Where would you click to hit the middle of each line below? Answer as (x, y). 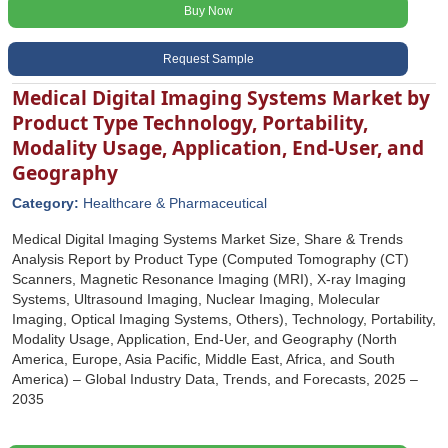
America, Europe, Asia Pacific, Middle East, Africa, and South (203, 359)
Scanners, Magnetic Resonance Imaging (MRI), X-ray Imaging (209, 279)
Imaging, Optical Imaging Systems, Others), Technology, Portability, (224, 319)
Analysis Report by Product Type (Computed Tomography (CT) (210, 259)
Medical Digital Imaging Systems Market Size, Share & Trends (207, 239)
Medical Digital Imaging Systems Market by (221, 97)
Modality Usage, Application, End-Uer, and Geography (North (204, 339)
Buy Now (208, 11)
